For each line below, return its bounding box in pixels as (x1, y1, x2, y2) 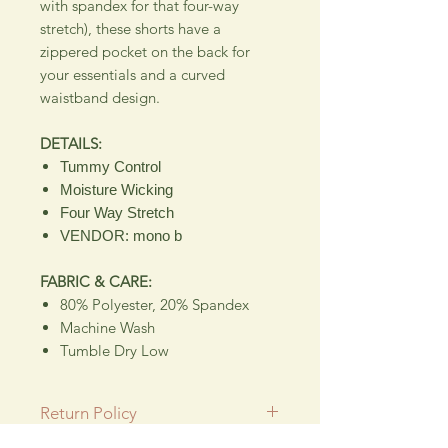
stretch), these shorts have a (40, 18, 221, 38)
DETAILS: (40, 133, 102, 153)
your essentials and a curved (40, 64, 225, 84)
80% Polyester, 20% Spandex (60, 294, 257, 314)
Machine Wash (60, 317, 155, 337)
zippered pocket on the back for (40, 41, 250, 61)
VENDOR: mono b (60, 226, 182, 244)
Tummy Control (60, 157, 161, 175)
